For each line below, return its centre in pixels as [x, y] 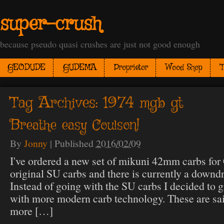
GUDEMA [80, 68]
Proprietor [131, 68]
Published [75, 143]
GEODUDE [26, 68]
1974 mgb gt [143, 103]
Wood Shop [184, 68]
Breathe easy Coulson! [74, 126]
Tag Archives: [56, 103]
